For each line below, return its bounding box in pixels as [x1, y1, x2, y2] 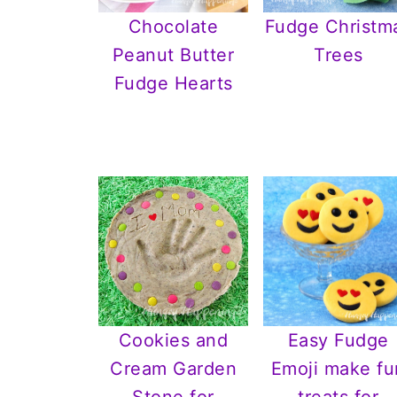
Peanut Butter [112, 43, 235, 66]
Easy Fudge [287, 330, 389, 352]
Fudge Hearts [113, 72, 233, 94]
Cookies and [118, 330, 229, 352]
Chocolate [128, 15, 219, 37]
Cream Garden [110, 358, 237, 380]
